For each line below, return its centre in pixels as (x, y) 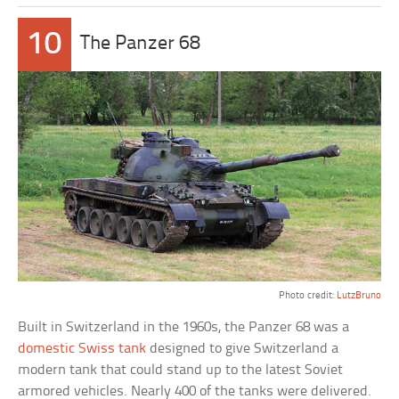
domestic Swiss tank (82, 349)
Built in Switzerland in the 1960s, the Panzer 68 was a (184, 328)
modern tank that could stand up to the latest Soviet (181, 370)
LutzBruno (358, 296)
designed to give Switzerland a (243, 349)
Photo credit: (307, 296)
